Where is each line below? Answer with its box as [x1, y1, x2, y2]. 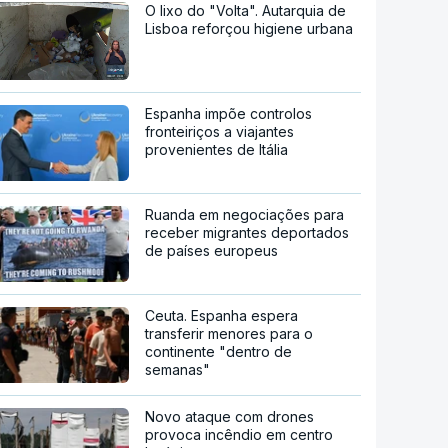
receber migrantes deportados [145, 223, 350, 241]
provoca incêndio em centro [145, 425, 334, 443]
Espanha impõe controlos [145, 105, 313, 122]
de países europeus [145, 241, 279, 259]
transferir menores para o [145, 324, 314, 342]
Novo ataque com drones [145, 407, 315, 425]
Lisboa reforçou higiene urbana [145, 20, 354, 38]
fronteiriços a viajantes [145, 123, 295, 140]
